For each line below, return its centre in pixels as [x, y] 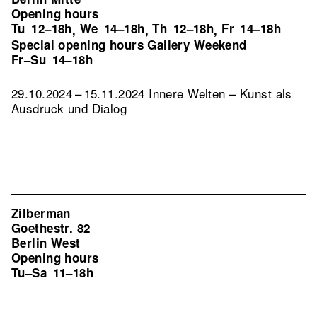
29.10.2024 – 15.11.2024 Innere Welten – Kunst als [152, 93]
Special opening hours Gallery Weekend [129, 45]
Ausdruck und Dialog [69, 108]
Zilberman [41, 213]
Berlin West [46, 243]
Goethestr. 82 [51, 228]
